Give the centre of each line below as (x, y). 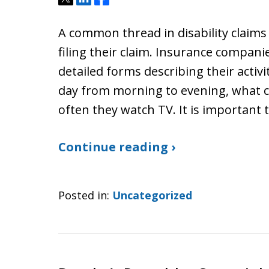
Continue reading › (117, 147)
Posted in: (84, 195)
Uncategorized (152, 195)
